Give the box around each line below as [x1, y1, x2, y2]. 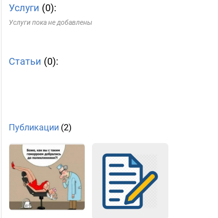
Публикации [9, 122, 59, 132]
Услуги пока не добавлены [9, 18, 92, 26]
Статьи [9, 55, 41, 67]
